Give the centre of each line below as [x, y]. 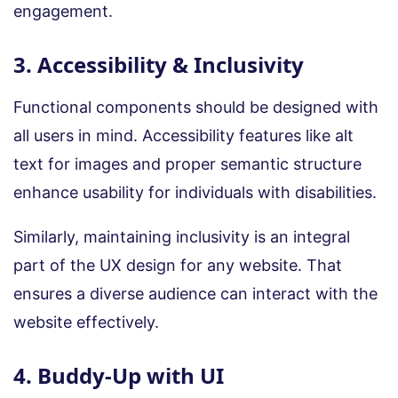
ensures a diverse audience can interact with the [195, 293]
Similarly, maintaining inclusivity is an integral [182, 236]
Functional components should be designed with [196, 107]
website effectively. [86, 322]
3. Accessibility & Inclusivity [159, 64]
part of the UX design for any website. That [178, 265]
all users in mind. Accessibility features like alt [183, 135]
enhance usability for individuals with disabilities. [197, 192]
